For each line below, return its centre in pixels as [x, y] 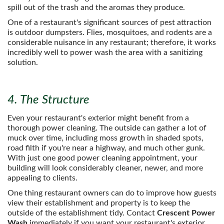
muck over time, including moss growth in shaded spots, [105, 138]
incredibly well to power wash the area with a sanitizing [105, 52]
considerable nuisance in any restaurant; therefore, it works [112, 42]
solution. [23, 62]
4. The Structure [48, 100]
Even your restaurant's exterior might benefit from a [98, 118]
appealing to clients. [42, 178]
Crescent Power [186, 213]
